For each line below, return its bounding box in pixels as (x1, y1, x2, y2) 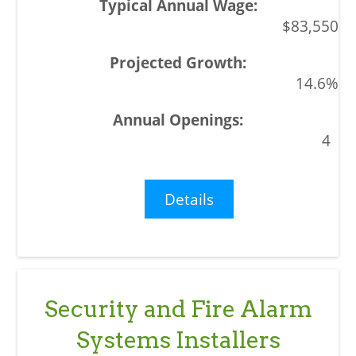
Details (164, 189, 215, 210)
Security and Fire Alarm (44, 295, 312, 323)
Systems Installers (75, 326, 281, 354)
